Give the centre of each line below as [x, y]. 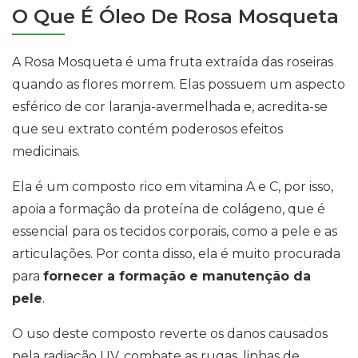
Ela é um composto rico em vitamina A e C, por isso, [173, 187]
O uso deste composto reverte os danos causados [170, 334]
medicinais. [46, 152]
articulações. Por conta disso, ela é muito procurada [176, 254]
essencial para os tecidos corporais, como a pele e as [175, 232]
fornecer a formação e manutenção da [177, 276]
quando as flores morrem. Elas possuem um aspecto [179, 85]
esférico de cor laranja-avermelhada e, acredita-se [170, 107]
